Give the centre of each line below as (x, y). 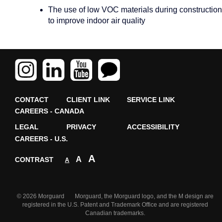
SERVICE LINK (151, 100)
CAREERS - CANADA (50, 111)
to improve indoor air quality (96, 21)
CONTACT (32, 100)
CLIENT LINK (88, 100)
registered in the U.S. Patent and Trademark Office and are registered (115, 204)
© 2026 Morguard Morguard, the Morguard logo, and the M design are (115, 196)
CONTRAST (34, 160)
